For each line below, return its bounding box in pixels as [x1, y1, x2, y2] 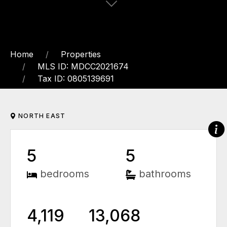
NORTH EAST [16, 112, 66, 120]
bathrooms [139, 168, 191, 180]
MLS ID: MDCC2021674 [37, 61, 129, 72]
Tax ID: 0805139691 [37, 73, 114, 84]
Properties [61, 49, 101, 60]
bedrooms [40, 168, 89, 180]
